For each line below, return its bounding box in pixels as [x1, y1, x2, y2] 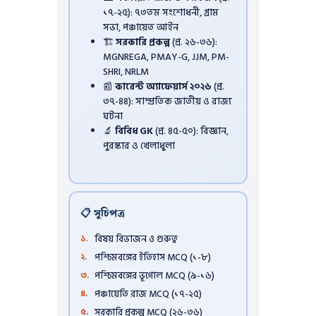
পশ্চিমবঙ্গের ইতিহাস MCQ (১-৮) [95, 250, 212, 266]
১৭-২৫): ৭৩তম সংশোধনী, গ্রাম [102, 5, 219, 21]
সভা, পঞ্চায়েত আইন [102, 20, 178, 36]
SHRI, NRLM [102, 64, 149, 80]
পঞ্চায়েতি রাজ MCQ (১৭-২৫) [95, 286, 202, 303]
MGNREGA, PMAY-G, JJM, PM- [102, 49, 229, 66]
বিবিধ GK [114, 123, 153, 140]
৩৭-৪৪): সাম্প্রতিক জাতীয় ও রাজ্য [102, 94, 232, 110]
